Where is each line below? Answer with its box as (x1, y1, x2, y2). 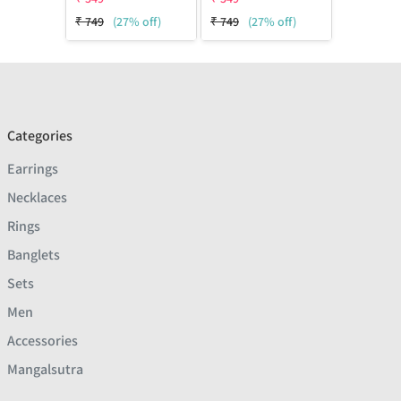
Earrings (7, 159, 58, 179)
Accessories (7, 331, 78, 351)
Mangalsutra (7, 360, 83, 380)
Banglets (7, 245, 60, 265)
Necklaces (7, 188, 67, 208)
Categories (7, 126, 73, 146)
